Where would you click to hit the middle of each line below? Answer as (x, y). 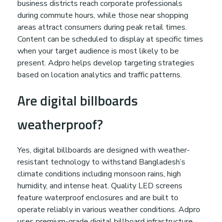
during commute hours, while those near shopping (103, 15)
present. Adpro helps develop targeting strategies (106, 63)
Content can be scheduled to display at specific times (110, 39)
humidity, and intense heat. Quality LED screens (100, 186)
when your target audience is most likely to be (98, 51)
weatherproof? (60, 124)
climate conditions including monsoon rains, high (99, 174)
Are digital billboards (78, 100)
